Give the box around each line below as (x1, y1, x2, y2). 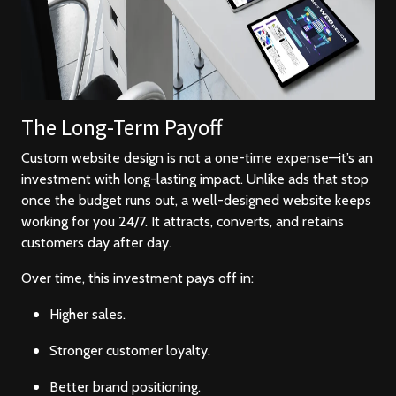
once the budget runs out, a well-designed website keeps (21, 192, 371, 209)
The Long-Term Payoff (21, 113, 223, 142)
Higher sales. (49, 306, 126, 324)
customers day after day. (21, 234, 171, 252)
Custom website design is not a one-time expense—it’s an (21, 149, 373, 167)
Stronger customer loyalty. (49, 342, 210, 360)
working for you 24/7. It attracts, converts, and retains (21, 213, 344, 231)
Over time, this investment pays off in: (21, 270, 254, 287)
